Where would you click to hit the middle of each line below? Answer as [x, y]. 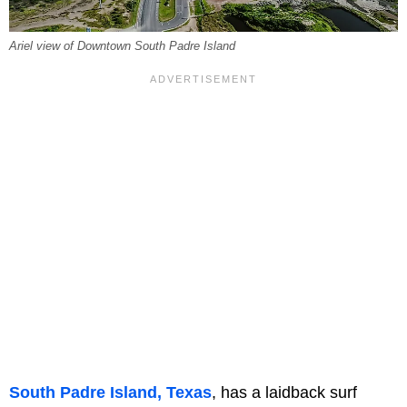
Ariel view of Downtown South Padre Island [122, 47]
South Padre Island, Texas [110, 393]
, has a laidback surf [284, 393]
